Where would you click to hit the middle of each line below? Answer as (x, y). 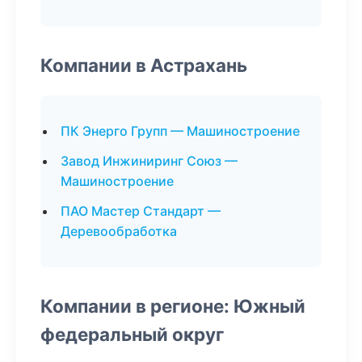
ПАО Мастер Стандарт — (141, 211)
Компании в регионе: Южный (173, 306)
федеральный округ (132, 334)
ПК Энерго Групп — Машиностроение (180, 131)
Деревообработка (119, 231)
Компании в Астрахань (144, 65)
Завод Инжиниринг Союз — (149, 161)
